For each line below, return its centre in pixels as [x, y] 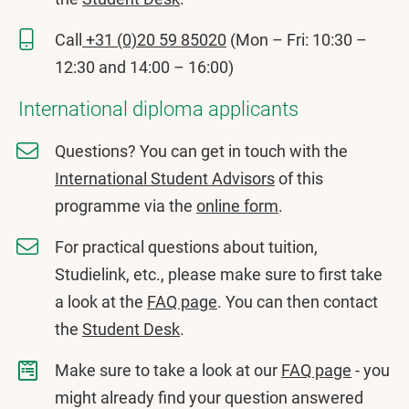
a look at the [101, 302]
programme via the [126, 206]
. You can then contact [298, 302]
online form [237, 206]
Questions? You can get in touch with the [201, 151]
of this [299, 178]
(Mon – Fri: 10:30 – [297, 40]
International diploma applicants [158, 109]
